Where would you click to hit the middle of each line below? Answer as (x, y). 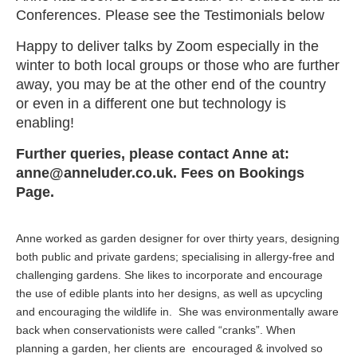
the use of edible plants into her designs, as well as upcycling (169, 293)
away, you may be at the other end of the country (171, 84)
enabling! (45, 122)
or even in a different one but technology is (151, 103)
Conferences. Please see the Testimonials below (170, 15)
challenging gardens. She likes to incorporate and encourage (169, 275)
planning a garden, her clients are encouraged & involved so (169, 348)
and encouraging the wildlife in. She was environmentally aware (177, 311)
